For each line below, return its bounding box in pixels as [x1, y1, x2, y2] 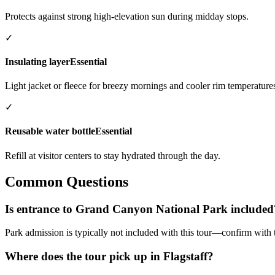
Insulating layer [5, 56, 70, 67]
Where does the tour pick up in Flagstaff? [5, 249, 214, 263]
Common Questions [5, 173, 128, 190]
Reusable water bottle [5, 126, 95, 137]
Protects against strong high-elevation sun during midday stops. [5, 10, 249, 21]
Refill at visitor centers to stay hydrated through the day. [5, 150, 220, 161]
